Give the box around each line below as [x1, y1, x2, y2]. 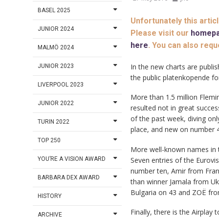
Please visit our [130, 28, 191, 38]
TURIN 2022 [38, 118, 70, 126]
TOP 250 [38, 137, 61, 144]
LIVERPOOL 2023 [38, 81, 84, 88]
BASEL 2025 [38, 7, 71, 14]
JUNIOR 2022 [38, 100, 74, 107]
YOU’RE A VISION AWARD [38, 155, 106, 163]
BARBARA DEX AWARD [38, 174, 100, 181]
